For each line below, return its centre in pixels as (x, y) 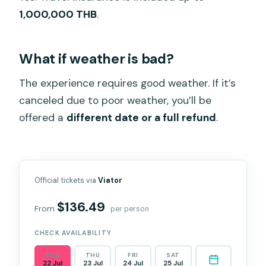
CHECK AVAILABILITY (73, 233)
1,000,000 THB (58, 14)
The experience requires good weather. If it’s (128, 83)
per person (130, 209)
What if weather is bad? (96, 58)
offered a (43, 117)
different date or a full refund (142, 117)
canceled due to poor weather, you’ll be (115, 100)
